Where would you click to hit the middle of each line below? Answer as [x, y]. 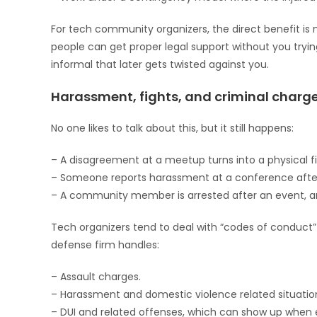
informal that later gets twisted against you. [160, 64]
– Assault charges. [96, 277]
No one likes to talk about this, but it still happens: [172, 128]
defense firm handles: [105, 245]
